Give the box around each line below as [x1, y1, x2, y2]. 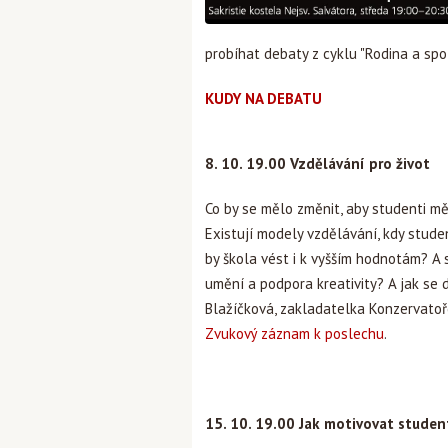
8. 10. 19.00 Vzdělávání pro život [205, 154, 430, 173]
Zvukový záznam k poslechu [205, 324, 384, 343]
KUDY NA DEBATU [205, 89, 322, 108]
